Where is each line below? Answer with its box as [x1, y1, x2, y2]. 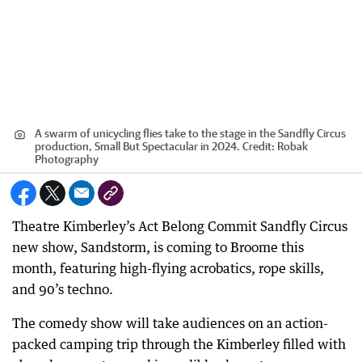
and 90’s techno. [12, 281, 113, 297]
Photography [35, 153, 99, 166]
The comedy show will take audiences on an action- [12, 315, 328, 331]
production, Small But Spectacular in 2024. [35, 140, 240, 153]
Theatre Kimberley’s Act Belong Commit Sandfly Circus [12, 218, 347, 234]
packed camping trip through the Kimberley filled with [12, 336, 346, 352]
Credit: [240, 140, 277, 153]
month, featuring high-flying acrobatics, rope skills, [12, 260, 324, 276]
